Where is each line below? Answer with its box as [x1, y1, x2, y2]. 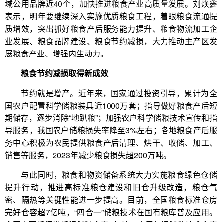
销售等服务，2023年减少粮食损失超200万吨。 [5, 149, 171, 161]
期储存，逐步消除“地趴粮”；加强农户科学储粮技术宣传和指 [5, 112, 217, 123]
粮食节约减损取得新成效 [21, 67, 108, 79]
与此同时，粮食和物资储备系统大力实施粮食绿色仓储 [21, 169, 217, 180]
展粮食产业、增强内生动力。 [5, 48, 108, 59]
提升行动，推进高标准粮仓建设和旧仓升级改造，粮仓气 [5, 181, 217, 193]
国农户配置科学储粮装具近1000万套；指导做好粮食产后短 [5, 100, 217, 111]
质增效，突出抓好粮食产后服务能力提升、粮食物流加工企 [5, 23, 217, 34]
